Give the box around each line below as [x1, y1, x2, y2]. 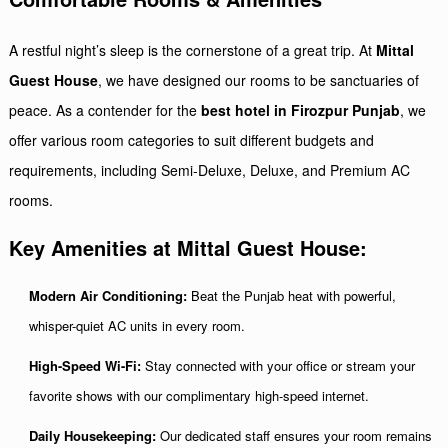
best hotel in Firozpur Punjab [201, 100, 401, 120]
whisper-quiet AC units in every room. [29, 316, 246, 335]
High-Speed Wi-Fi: [29, 356, 142, 375]
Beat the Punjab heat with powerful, [187, 286, 397, 305]
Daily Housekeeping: [29, 426, 157, 445]
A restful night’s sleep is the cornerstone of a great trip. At [9, 40, 377, 60]
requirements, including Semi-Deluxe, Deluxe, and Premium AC [9, 160, 411, 180]
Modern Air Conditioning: [29, 286, 188, 305]
